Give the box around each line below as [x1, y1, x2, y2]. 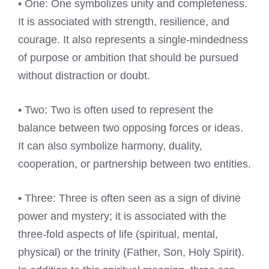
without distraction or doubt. [18, 70, 150, 82]
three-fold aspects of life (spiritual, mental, [18, 228, 218, 241]
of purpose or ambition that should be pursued [18, 52, 238, 64]
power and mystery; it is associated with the [18, 210, 226, 223]
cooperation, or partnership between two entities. [18, 158, 251, 171]
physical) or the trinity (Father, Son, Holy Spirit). [18, 246, 244, 259]
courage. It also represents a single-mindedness [18, 34, 248, 46]
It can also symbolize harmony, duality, [18, 140, 202, 153]
